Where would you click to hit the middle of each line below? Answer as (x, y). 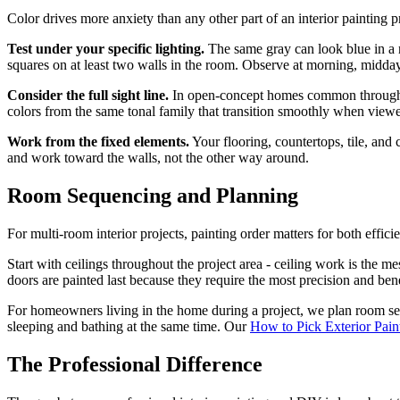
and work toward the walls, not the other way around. (158, 158)
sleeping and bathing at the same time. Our (129, 326)
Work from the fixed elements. (98, 142)
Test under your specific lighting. (106, 49)
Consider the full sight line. (88, 96)
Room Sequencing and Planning (153, 196)
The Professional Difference (135, 364)
